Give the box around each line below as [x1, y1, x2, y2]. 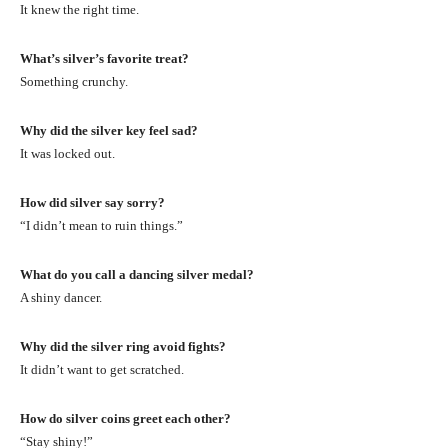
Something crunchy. [20, 73, 128, 89]
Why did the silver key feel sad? [20, 122, 198, 138]
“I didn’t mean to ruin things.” [20, 217, 183, 233]
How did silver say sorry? [20, 194, 165, 210]
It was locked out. [20, 145, 115, 161]
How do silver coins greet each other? [20, 410, 231, 426]
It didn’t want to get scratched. [20, 361, 184, 377]
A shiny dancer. [20, 289, 102, 305]
